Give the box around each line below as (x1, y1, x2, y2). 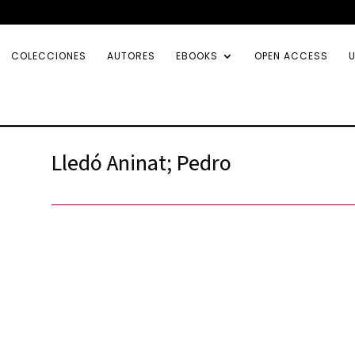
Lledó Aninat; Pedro (51, 147, 231, 177)
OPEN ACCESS (254, 49, 328, 63)
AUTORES (107, 49, 155, 63)
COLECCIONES (11, 49, 86, 63)
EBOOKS (176, 49, 218, 63)
